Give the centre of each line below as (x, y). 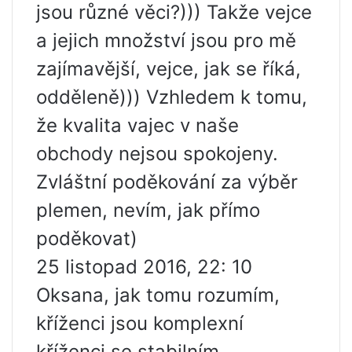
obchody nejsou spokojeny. (157, 154)
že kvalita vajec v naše (137, 126)
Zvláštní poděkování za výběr (167, 182)
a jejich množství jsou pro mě (166, 41)
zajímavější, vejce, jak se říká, (169, 69)
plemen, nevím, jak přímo (148, 211)
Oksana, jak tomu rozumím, (158, 295)
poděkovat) (87, 239)
